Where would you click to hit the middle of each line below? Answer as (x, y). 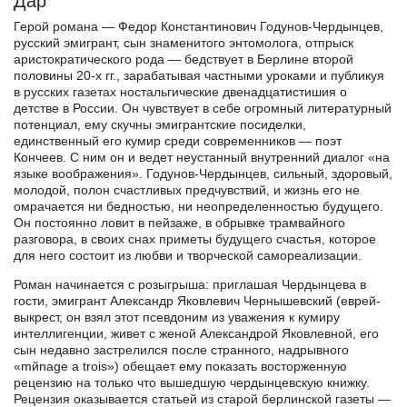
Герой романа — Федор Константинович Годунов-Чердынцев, (199, 26)
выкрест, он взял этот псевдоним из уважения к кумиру (177, 317)
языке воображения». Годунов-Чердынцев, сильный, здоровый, (203, 173)
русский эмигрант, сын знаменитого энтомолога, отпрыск (184, 42)
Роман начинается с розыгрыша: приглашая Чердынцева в (190, 284)
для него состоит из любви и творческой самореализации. (188, 255)
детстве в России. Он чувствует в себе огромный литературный (203, 108)
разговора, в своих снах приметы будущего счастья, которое (195, 238)
